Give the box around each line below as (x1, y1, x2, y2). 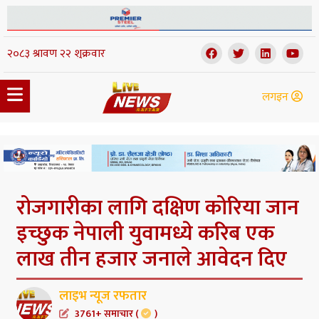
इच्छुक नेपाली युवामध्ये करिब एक (16, 216, 274, 252)
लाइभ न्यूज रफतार (59, 286, 147, 308)
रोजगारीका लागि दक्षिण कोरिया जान (16, 190, 299, 226)
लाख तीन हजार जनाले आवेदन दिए (16, 241, 287, 278)
